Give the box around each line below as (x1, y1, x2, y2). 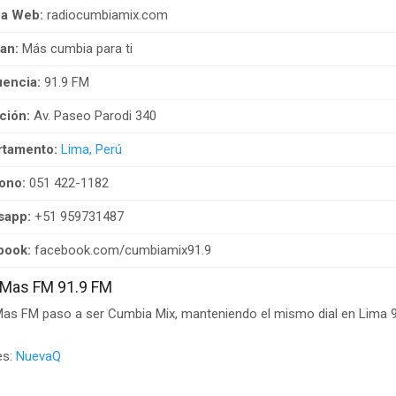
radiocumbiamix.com (43, 6, 168, 23)
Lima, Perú (61, 141, 122, 157)
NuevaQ (16, 347, 61, 364)
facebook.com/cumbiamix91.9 (31, 241, 211, 258)
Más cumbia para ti (19, 40, 133, 57)
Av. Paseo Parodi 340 (30, 107, 156, 124)
